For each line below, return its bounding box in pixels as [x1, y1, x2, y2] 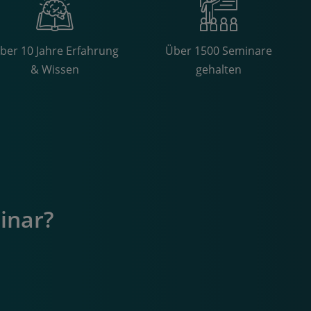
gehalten [196, 62, 242, 78]
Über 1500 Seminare [165, 43, 273, 59]
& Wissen [31, 62, 80, 78]
